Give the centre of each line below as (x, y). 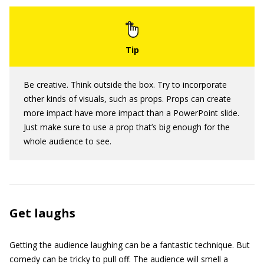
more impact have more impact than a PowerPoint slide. (131, 113)
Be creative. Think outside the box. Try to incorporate (125, 85)
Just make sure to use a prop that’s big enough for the (127, 127)
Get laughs (42, 213)
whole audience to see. (67, 141)
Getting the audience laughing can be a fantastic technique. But (130, 245)
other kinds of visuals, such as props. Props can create (127, 99)
